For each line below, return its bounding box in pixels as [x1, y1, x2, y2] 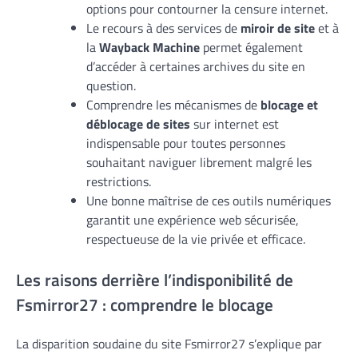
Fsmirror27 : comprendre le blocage [16, 291, 273, 317]
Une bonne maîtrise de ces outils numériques [86, 190, 331, 210]
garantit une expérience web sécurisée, [86, 209, 299, 229]
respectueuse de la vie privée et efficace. [86, 229, 305, 249]
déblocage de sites [86, 113, 190, 133]
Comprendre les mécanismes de [86, 94, 261, 114]
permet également [200, 37, 303, 57]
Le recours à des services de [86, 18, 241, 38]
